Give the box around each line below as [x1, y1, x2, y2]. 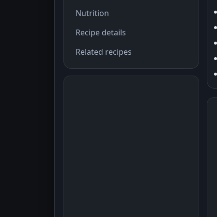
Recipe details [76, 27, 126, 38]
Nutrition [76, 7, 109, 18]
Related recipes [76, 46, 132, 57]
